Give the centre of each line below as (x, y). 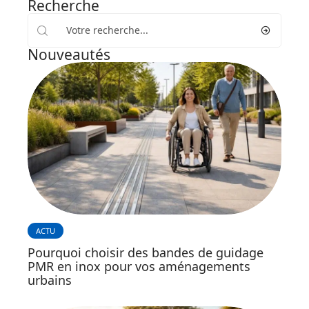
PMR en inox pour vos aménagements (139, 266)
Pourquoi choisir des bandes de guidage (146, 252)
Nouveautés (69, 54)
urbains (50, 280)
